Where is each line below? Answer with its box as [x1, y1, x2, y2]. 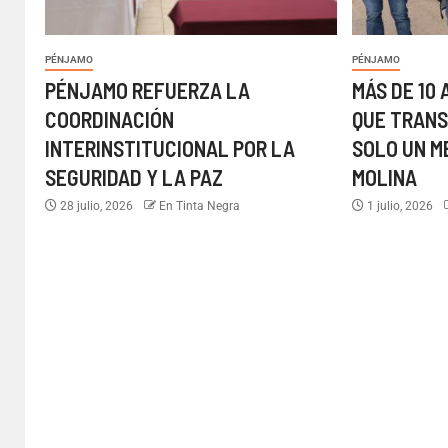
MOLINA [352, 164, 418, 190]
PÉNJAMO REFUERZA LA [45, 77, 250, 103]
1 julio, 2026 [364, 199, 437, 213]
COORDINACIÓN [45, 106, 174, 132]
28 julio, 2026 [57, 199, 136, 213]
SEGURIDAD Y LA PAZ [45, 164, 223, 190]
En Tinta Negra [159, 199, 240, 213]
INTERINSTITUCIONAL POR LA [45, 135, 295, 161]
